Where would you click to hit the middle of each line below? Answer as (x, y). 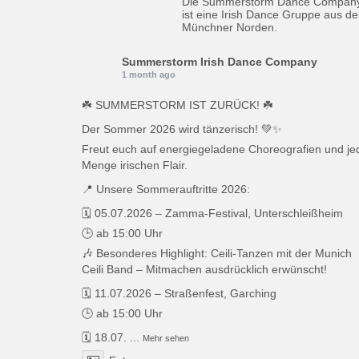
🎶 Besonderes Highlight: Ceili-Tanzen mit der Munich (217, 253)
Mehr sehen (166, 338)
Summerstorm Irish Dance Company (220, 61)
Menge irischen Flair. (135, 165)
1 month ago (149, 74)
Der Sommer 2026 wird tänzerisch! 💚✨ (182, 129)
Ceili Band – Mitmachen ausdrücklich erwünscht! (204, 269)
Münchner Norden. (230, 27)
